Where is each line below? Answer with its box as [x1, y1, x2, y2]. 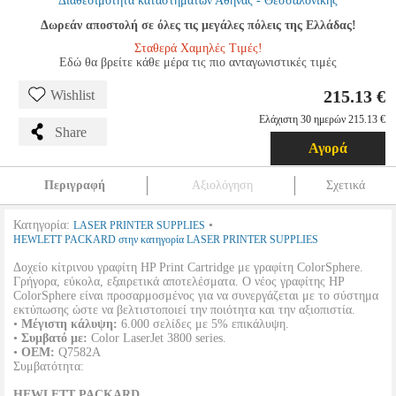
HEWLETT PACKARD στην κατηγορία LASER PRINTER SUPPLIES [13, 233, 318, 246]
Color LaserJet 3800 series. [88, 331, 226, 345]
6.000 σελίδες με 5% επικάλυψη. [118, 317, 289, 331]
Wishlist [50, 88, 95, 103]
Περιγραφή [43, 179, 105, 192]
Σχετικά [326, 179, 365, 192]
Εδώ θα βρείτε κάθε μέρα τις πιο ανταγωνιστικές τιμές [59, 56, 337, 69]
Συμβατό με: [21, 331, 88, 345]
